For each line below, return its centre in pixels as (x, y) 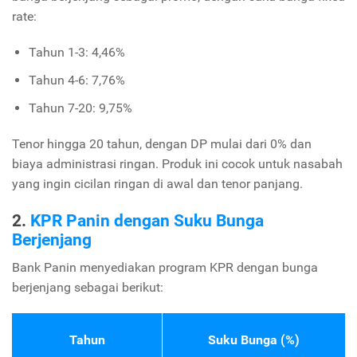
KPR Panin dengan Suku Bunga (147, 220)
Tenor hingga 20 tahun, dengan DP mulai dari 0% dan (162, 144)
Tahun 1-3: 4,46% (76, 53)
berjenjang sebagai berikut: (88, 287)
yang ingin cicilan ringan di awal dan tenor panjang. (157, 184)
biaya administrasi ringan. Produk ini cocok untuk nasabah (177, 164)
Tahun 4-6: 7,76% (76, 80)
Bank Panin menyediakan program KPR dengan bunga (165, 267)
